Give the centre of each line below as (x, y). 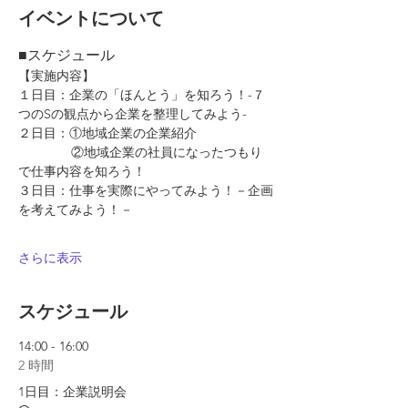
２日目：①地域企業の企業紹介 (107, 133)
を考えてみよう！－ (76, 209)
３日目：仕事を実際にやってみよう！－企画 (146, 190)
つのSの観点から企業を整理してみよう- (133, 114)
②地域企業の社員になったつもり (140, 152)
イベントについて (91, 18)
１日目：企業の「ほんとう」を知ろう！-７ (142, 95)
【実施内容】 (56, 76)
